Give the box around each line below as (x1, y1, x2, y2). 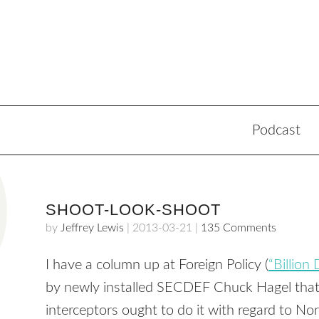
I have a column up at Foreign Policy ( (46, 258, 268, 272)
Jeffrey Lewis (61, 222, 124, 234)
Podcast (252, 123, 300, 137)
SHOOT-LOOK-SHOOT (46, 201, 221, 219)
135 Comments (201, 222, 276, 234)
